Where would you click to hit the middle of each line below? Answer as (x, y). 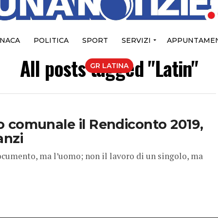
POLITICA (51, 41)
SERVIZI (136, 41)
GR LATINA (109, 66)
